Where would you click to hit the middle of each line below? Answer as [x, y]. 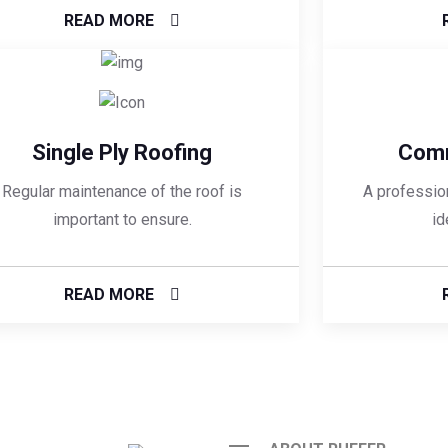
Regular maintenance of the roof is [122, 192]
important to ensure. [122, 220]
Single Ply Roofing [122, 153]
